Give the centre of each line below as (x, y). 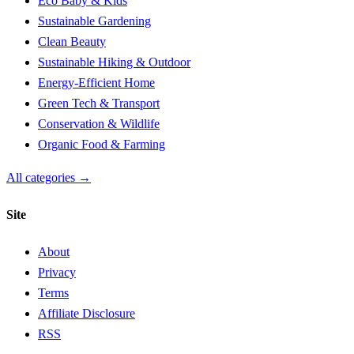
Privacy (57, 273)
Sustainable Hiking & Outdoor (114, 62)
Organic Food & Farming (102, 144)
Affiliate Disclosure (87, 314)
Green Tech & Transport (99, 103)
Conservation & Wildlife (99, 123)
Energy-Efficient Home (96, 82)
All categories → (49, 177)
